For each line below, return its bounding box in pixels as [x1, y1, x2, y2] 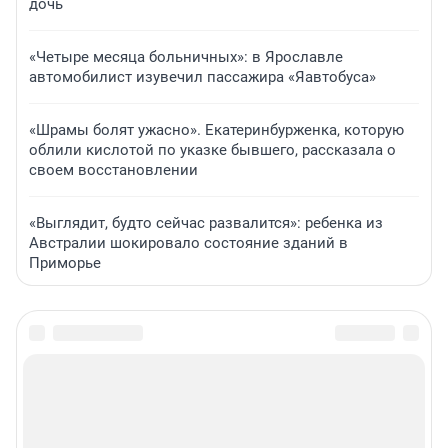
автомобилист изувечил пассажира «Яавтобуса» [29, 68, 376, 87]
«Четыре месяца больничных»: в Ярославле [29, 48, 343, 67]
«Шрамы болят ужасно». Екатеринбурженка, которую [29, 121, 404, 140]
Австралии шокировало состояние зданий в [29, 234, 348, 253]
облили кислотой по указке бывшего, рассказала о [29, 141, 396, 160]
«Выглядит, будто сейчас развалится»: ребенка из [29, 214, 383, 233]
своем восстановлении [29, 161, 198, 180]
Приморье [29, 254, 101, 273]
